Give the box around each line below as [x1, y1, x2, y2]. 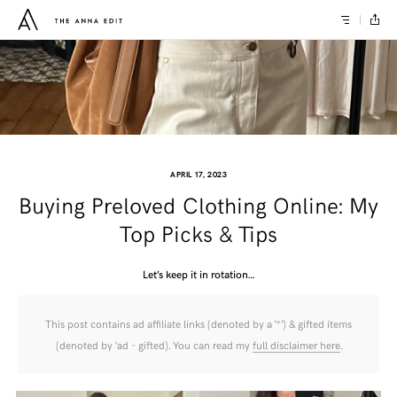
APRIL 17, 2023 [170, 167, 227, 179]
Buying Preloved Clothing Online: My [19, 188, 378, 220]
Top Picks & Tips [120, 216, 277, 248]
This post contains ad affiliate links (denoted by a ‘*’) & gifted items [45, 315, 352, 331]
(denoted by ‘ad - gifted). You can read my [55, 337, 253, 352]
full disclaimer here [252, 337, 340, 352]
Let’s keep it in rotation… [142, 266, 254, 281]
